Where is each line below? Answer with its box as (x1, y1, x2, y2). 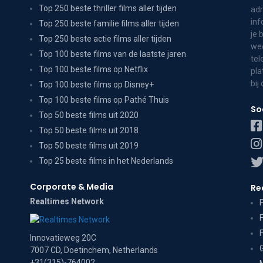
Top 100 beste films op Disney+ (38, 80, 154, 90)
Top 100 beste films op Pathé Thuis (38, 95, 169, 105)
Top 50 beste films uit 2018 (38, 126, 139, 136)
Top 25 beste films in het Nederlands (38, 156, 173, 166)
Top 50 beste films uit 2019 (38, 141, 139, 151)
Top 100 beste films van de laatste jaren (38, 49, 186, 59)
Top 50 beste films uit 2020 (38, 110, 139, 120)
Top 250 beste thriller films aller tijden (38, 4, 177, 14)
